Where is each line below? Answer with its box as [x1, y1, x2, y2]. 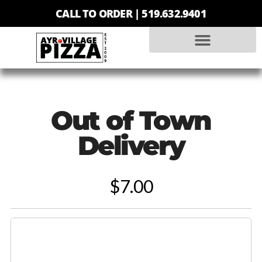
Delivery [77, 129, 185, 162]
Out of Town [51, 104, 211, 137]
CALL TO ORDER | [56, 6, 142, 20]
